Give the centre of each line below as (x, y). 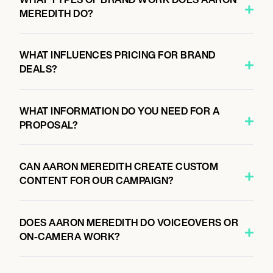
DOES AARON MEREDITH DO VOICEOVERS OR (129, 222)
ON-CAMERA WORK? (70, 236)
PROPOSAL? (49, 125)
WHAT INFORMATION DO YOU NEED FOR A (119, 111)
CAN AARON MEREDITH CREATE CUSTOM (119, 166)
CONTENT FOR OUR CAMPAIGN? (97, 180)
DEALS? (38, 69)
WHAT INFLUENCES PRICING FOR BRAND (117, 55)
